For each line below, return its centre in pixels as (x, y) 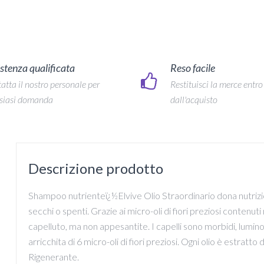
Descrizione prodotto (95, 169)
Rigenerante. (53, 257)
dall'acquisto (194, 100)
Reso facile (193, 68)
